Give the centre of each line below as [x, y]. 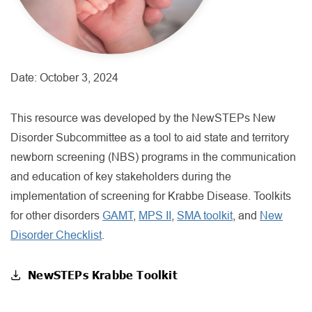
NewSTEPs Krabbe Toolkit [103, 275]
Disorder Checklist [56, 235]
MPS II [155, 216]
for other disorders [56, 216]
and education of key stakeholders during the [121, 177]
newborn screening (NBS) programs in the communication [153, 157]
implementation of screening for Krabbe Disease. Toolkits [151, 196]
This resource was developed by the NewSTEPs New [143, 118]
